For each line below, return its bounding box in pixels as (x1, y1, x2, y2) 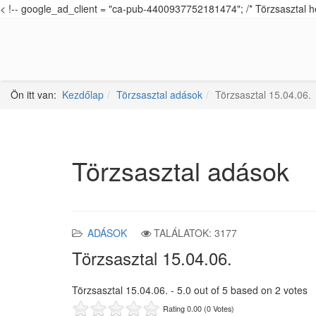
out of (191, 283, 222, 297)
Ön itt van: (11, 87, 62, 102)
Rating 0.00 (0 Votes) (163, 302, 234, 314)
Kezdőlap (62, 87, 104, 102)
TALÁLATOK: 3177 (154, 226, 237, 240)
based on (228, 283, 275, 297)
